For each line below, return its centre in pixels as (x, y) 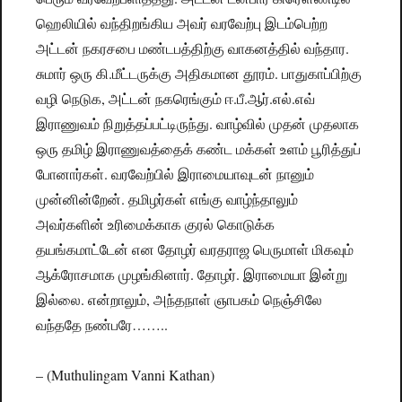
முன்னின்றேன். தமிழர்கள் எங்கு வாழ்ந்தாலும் (167, 199)
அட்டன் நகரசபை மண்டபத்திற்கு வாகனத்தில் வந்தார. (193, 48)
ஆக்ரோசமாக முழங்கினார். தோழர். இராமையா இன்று (192, 275)
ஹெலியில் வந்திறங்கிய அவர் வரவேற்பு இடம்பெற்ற (182, 23)
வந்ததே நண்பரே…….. (102, 325)
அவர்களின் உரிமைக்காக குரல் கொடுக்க (156, 224)
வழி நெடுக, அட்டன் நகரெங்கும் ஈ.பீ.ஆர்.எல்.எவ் (176, 99)
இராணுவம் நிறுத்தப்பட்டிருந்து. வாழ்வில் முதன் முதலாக (198, 124)
